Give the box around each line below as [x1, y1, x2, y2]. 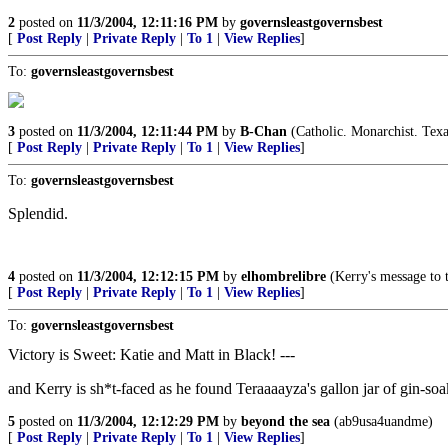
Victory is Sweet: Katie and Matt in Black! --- [8, 346, 295, 363]
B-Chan [240, 124, 287, 139]
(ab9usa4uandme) [330, 414, 433, 429]
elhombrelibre [241, 269, 326, 284]
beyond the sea [241, 414, 330, 429]
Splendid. [8, 205, 68, 222]
